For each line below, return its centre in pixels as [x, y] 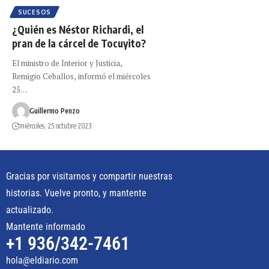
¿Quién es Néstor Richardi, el [78, 30]
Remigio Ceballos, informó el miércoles [81, 77]
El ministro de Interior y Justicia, [67, 63]
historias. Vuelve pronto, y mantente [76, 193]
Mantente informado [46, 227]
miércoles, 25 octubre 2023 [55, 126]
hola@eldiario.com [42, 261]
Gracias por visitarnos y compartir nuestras [89, 177]
